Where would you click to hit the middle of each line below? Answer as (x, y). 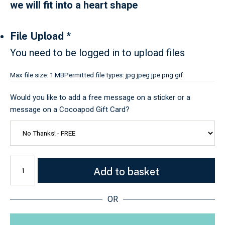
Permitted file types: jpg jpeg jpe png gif (124, 75)
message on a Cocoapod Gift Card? (70, 109)
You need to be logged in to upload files (97, 53)
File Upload (37, 36)
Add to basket (126, 172)
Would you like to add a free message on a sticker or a (100, 97)
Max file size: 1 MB (37, 75)
